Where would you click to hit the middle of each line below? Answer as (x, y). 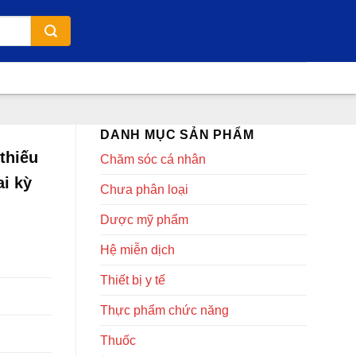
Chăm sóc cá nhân (153, 159)
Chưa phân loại (144, 190)
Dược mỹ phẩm (144, 220)
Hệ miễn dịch (137, 250)
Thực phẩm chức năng (164, 310)
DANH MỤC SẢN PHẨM (177, 135)
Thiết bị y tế (133, 280)
